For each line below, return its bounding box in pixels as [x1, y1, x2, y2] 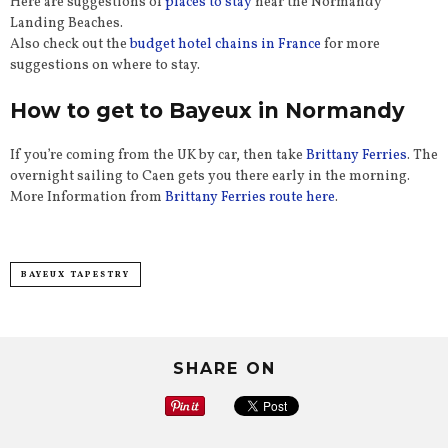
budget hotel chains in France [130, 35, 321, 55]
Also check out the [10, 35, 130, 55]
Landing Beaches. [10, 14, 123, 34]
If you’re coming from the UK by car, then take [10, 146, 306, 166]
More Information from [10, 188, 165, 208]
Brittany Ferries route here [165, 188, 335, 208]
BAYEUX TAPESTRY [21, 268, 130, 282]
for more [321, 35, 380, 55]
